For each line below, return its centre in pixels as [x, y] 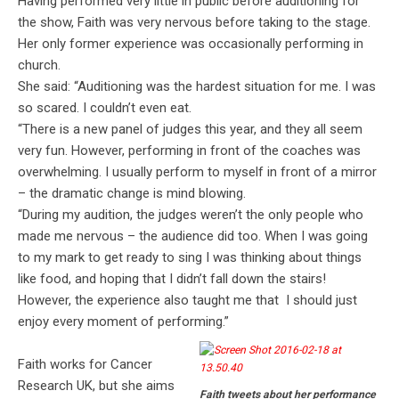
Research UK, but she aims [96, 386]
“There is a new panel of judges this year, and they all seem [190, 130]
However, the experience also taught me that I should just [187, 301]
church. [39, 65]
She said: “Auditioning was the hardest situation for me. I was [197, 87]
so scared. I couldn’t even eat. [105, 108]
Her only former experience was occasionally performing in [191, 44]
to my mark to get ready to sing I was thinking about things [190, 258]
